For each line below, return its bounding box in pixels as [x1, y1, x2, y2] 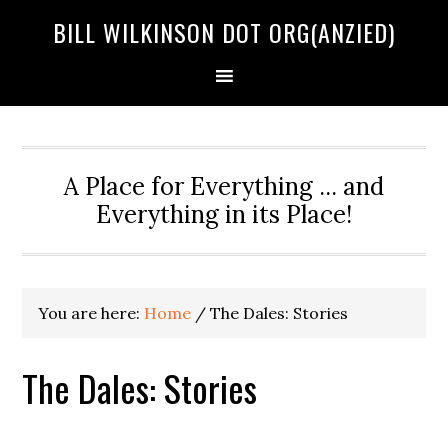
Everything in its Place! [96, 199, 352, 230]
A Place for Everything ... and [64, 171, 384, 202]
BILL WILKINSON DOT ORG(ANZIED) [53, 14, 395, 50]
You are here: [38, 303, 145, 323]
